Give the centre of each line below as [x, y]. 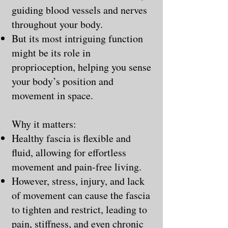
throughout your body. [57, 24]
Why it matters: [44, 124]
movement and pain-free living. [77, 166]
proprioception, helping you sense [81, 67]
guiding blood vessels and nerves [79, 10]
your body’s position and [63, 81]
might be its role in [51, 52]
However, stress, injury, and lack [78, 181]
